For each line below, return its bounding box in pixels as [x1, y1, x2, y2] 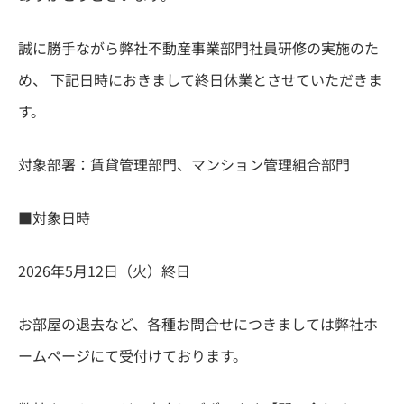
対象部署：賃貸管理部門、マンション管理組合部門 [18, 153, 350, 176]
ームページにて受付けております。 [18, 344, 247, 367]
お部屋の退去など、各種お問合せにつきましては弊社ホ [18, 313, 378, 335]
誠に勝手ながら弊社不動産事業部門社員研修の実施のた [18, 37, 379, 60]
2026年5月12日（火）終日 [18, 260, 190, 282]
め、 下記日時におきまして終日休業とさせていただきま [18, 69, 382, 91]
